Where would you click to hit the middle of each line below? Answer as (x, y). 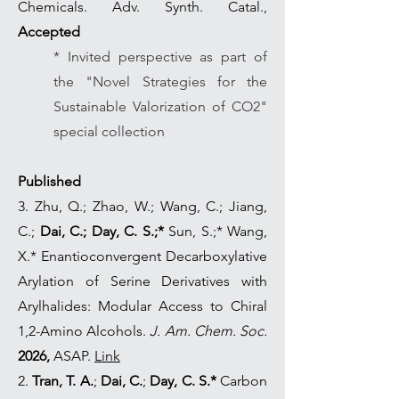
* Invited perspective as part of (160, 57)
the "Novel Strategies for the (160, 81)
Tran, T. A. (63, 381)
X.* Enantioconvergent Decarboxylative (142, 256)
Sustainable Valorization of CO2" (160, 106)
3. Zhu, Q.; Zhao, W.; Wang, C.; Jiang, (142, 206)
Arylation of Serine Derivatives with (142, 281)
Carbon (242, 381)
